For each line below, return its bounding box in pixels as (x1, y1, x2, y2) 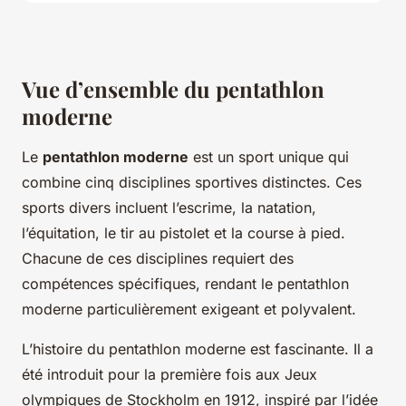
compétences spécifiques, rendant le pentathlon (22, 274, 349, 293)
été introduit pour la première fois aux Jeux (22, 364, 317, 383)
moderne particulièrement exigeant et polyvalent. (22, 299, 356, 318)
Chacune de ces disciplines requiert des (22, 248, 294, 267)
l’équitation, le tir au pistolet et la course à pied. (22, 223, 345, 242)
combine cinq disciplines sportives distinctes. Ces (22, 172, 362, 191)
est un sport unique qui (188, 147, 349, 166)
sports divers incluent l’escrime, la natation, (22, 198, 316, 217)
